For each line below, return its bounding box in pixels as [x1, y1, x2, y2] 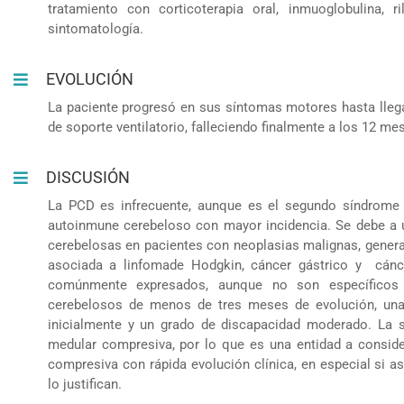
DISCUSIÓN [46, 167, 131, 187]
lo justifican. [47, 375, 122, 392]
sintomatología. [47, 20, 143, 37]
